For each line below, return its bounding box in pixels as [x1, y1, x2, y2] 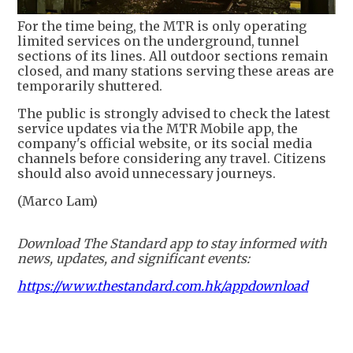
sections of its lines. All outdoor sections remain [17, 48, 328, 64]
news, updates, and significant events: [17, 251, 250, 266]
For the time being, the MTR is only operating [17, 18, 307, 34]
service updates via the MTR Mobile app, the [17, 121, 298, 136]
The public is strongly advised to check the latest [17, 106, 330, 121]
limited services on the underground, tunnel [17, 33, 299, 49]
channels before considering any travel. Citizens [17, 150, 326, 166]
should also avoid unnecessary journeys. [17, 165, 276, 181]
